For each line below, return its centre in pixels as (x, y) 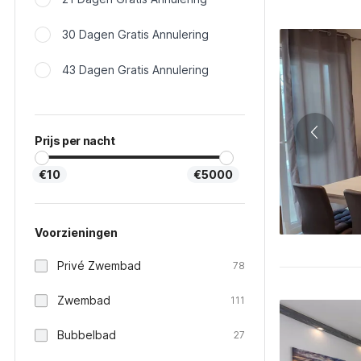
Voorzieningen (76, 232)
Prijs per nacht (75, 141)
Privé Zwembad (99, 266)
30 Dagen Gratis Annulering (135, 34)
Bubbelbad (87, 335)
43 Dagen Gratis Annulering (135, 70)
